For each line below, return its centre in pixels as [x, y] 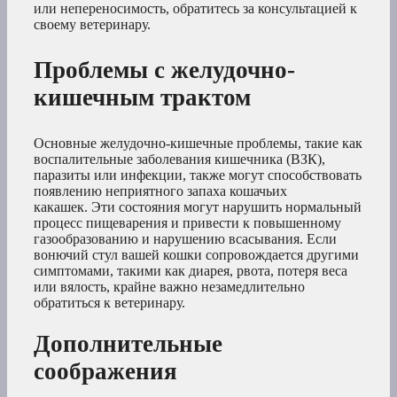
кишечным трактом [142, 97]
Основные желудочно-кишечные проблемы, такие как [198, 143]
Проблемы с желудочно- [164, 70]
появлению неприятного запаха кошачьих [160, 191]
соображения [105, 372]
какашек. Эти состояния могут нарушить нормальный [198, 206]
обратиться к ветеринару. [109, 302]
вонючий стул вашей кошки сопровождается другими [196, 254]
